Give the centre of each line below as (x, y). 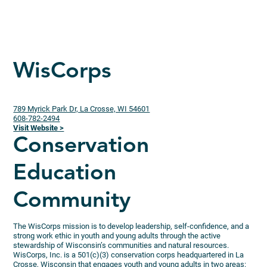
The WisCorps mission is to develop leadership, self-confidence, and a (131, 226)
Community (72, 201)
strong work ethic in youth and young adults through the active (117, 235)
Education (75, 173)
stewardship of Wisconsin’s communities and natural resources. (121, 245)
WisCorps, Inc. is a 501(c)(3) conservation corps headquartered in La (129, 254)
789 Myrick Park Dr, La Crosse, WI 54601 (82, 108)
